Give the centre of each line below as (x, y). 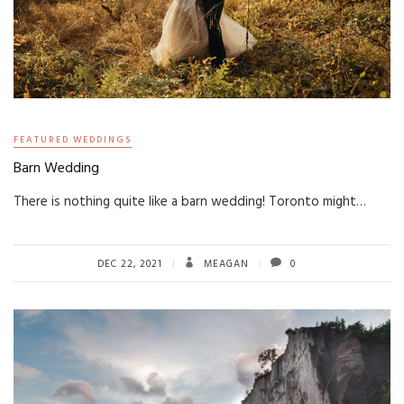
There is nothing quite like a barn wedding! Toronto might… (190, 202)
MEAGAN (225, 264)
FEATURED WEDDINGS (73, 140)
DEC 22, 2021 (130, 264)
